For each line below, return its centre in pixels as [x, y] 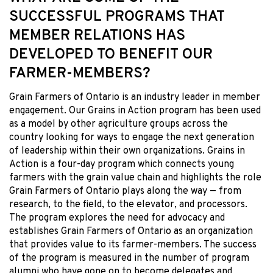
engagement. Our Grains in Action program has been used [135, 111]
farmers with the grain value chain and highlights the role [135, 178]
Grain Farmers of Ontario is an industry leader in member [135, 98]
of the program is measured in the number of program [129, 259]
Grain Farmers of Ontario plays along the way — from [125, 192]
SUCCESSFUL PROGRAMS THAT [117, 17]
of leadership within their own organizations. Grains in [127, 151]
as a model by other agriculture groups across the [119, 125]
